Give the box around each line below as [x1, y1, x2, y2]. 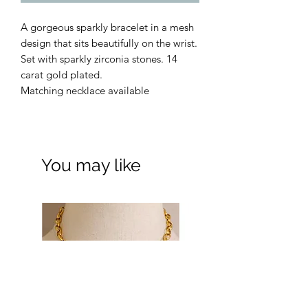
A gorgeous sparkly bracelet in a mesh [21, 20, 194, 34]
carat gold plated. [21, 67, 102, 81]
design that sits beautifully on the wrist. [21, 36, 197, 49]
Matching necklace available [21, 83, 149, 97]
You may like [41, 154, 141, 175]
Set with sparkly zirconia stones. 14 [21, 52, 177, 65]
